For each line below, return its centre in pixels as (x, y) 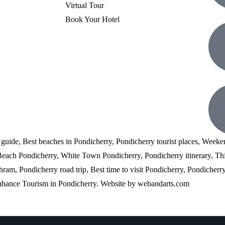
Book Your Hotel (92, 19)
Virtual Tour (85, 5)
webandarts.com (163, 184)
